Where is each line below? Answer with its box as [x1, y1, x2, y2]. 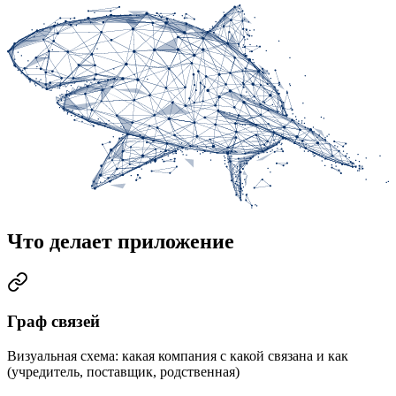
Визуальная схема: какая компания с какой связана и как [7, 348, 348, 364]
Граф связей [7, 312, 100, 331]
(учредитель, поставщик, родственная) [7, 364, 240, 380]
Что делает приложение [7, 229, 234, 253]
